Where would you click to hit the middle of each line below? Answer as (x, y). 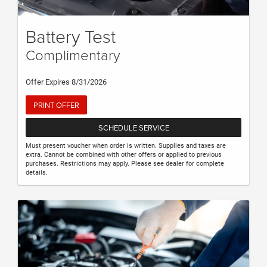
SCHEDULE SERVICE (133, 128)
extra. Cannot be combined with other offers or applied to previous (124, 154)
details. (37, 172)
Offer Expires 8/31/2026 (66, 82)
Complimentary (73, 54)
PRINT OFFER (56, 105)
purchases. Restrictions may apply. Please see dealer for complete (125, 163)
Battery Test (71, 36)
